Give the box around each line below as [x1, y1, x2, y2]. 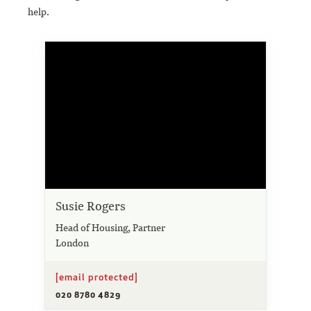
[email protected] [56, 270, 138, 283]
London [56, 235, 89, 249]
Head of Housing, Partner [56, 220, 165, 234]
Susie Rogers [56, 197, 126, 214]
